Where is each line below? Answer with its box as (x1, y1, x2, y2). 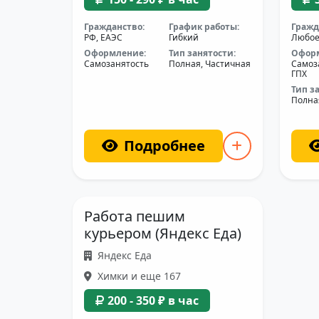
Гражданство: (84, 21, 145, 33)
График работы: (169, 21, 240, 33)
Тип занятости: (169, 47, 236, 59)
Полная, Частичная (169, 58, 251, 70)
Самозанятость (84, 58, 149, 70)
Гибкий (169, 31, 199, 43)
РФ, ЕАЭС (84, 31, 122, 43)
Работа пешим (84, 206, 185, 226)
